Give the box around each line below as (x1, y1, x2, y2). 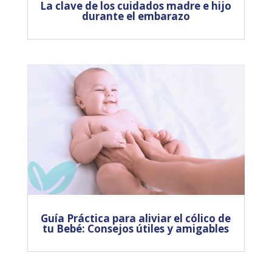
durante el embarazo (81, 9, 190, 24)
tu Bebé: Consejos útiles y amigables (42, 222, 229, 236)
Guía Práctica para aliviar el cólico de (41, 211, 231, 226)
